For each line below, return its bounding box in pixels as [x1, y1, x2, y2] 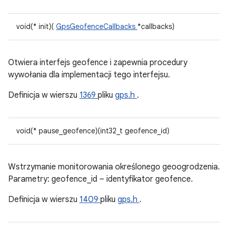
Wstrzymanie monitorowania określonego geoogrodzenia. [8, 162, 220, 172]
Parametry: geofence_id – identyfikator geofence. [8, 174, 193, 184]
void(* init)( [16, 22, 56, 31]
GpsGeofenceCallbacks [56, 22, 137, 31]
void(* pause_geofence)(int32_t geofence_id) [16, 126, 169, 135]
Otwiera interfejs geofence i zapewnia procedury [8, 58, 187, 68]
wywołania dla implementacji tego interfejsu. [8, 70, 170, 80]
